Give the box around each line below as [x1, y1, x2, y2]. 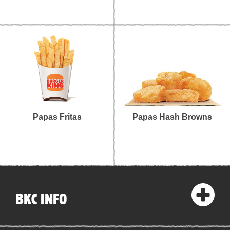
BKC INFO [15, 189, 67, 208]
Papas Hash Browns [132, 112, 213, 122]
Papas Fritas [33, 112, 82, 122]
